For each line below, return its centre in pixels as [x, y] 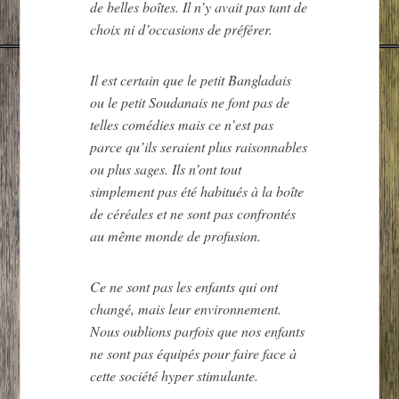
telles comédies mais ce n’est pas [182, 124]
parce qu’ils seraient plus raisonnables [199, 146]
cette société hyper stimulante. [175, 375]
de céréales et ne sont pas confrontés [193, 213]
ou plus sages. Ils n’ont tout [166, 168]
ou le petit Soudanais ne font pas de [190, 102]
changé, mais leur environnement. [186, 308]
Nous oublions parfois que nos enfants [198, 330]
